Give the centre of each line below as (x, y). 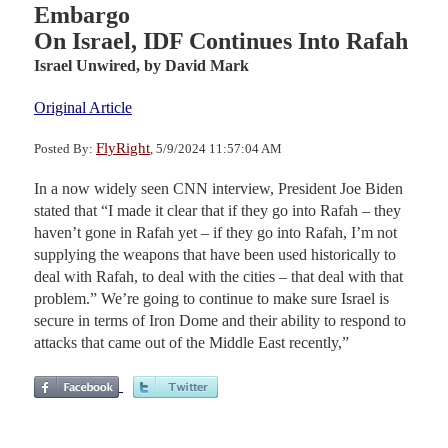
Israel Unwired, (87, 65)
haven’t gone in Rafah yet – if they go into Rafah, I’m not (215, 232)
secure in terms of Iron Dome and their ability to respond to (220, 320)
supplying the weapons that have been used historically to (215, 254)
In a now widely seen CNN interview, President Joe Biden (218, 188)
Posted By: (65, 148)
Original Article (83, 107)
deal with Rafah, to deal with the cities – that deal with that (218, 276)
